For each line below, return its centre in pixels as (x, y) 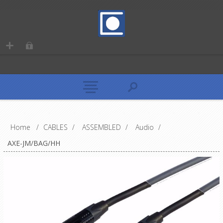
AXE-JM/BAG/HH (34, 143)
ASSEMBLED (101, 127)
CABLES (55, 127)
